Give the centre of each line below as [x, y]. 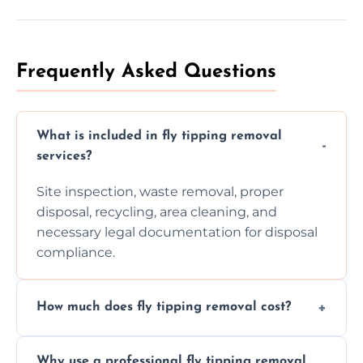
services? [64, 156]
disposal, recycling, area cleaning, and [157, 211]
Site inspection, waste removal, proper [160, 191]
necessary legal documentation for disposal [177, 232]
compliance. [76, 252]
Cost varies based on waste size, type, [156, 345]
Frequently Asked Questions [146, 72]
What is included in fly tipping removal [159, 136]
